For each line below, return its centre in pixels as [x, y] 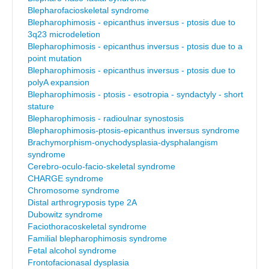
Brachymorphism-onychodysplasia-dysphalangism [123, 142]
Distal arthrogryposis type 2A [82, 202]
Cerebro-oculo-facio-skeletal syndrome [101, 166]
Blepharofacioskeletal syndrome [88, 10]
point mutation [55, 58]
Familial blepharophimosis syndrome [97, 238]
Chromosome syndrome [74, 190]
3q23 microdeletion [64, 34]
